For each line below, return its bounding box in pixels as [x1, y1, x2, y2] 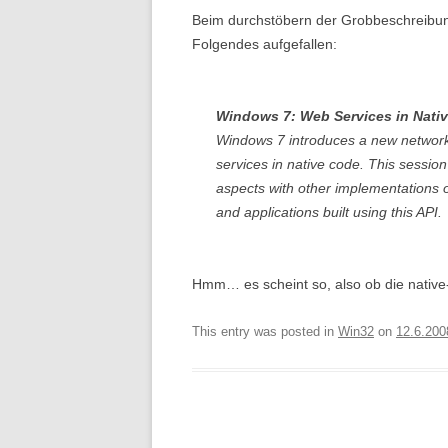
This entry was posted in [192, 324, 338, 339]
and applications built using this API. [216, 204, 442, 220]
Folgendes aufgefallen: [192, 36, 337, 52]
